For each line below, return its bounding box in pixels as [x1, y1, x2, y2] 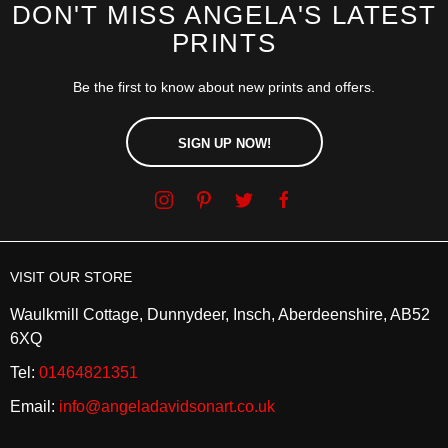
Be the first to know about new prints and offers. [73, 79, 375, 96]
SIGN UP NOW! [177, 136, 271, 152]
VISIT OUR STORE [10, 269, 132, 286]
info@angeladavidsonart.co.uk [59, 398, 275, 416]
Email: [10, 398, 59, 416]
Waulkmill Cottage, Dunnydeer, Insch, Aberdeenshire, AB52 [10, 306, 430, 324]
